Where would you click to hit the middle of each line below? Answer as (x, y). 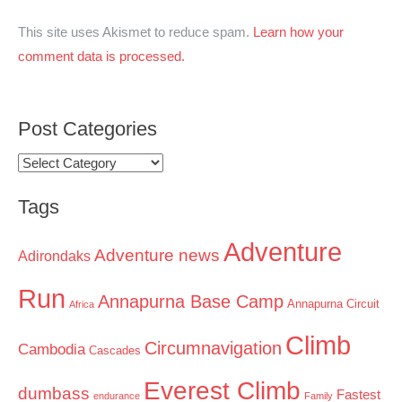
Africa (82, 304)
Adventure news (157, 254)
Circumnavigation (213, 348)
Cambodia (52, 349)
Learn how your (298, 32)
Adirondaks (54, 255)
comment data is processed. (101, 56)
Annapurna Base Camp (191, 301)
